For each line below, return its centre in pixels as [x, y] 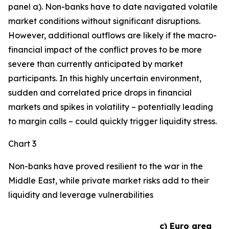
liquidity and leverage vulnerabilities [81, 195]
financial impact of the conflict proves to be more [105, 50]
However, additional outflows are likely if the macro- [112, 35]
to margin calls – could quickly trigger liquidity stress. [112, 121]
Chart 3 [22, 144]
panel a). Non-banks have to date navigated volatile [113, 7]
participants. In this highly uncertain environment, [105, 78]
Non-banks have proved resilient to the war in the [106, 166]
